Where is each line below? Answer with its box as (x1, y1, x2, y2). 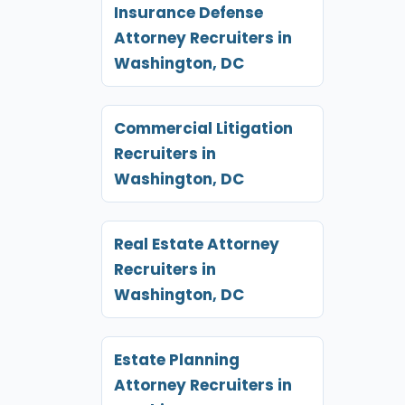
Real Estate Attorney (113, 232, 279, 255)
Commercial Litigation (113, 117, 293, 139)
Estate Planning (113, 348, 240, 371)
